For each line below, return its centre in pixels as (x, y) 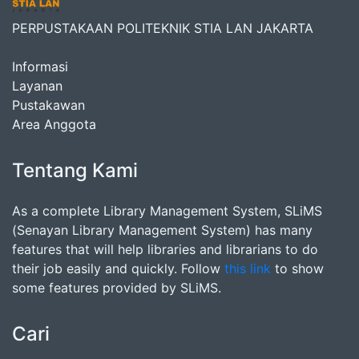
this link (248, 268)
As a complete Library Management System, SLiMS (167, 211)
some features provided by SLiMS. (117, 288)
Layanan (37, 86)
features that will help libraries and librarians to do (165, 249)
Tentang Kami (75, 170)
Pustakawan (48, 105)
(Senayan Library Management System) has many (162, 230)
